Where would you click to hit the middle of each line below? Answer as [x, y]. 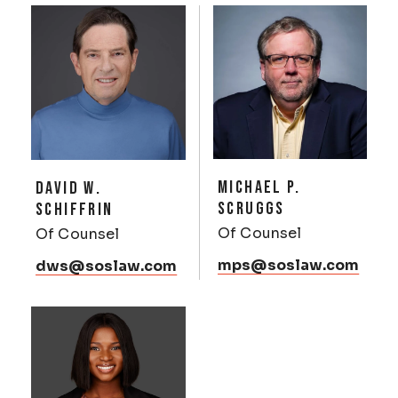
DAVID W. [69, 188]
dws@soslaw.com [107, 266]
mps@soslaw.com [289, 265]
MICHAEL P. [259, 187]
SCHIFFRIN [75, 210]
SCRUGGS [251, 209]
